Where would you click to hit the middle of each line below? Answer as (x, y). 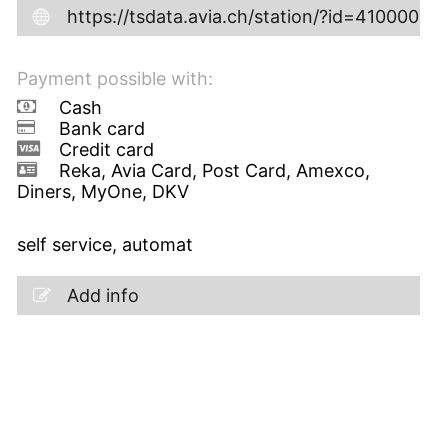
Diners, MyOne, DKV (102, 191)
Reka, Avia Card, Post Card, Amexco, (214, 170)
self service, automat (104, 244)
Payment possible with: (114, 78)
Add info (102, 295)
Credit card (106, 149)
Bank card (101, 128)
